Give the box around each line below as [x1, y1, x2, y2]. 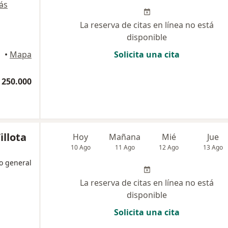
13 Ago [203, 143, 223, 152]
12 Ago [159, 143, 179, 152]
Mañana [109, 131, 141, 142]
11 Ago [115, 143, 135, 152]
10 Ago [70, 143, 91, 152]
